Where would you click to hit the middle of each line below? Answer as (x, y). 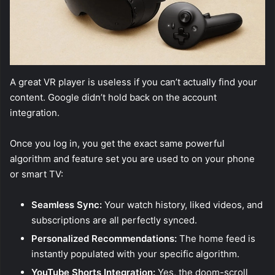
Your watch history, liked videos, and (182, 205)
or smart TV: (37, 174)
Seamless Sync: (67, 205)
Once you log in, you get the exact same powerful (117, 144)
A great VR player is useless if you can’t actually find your (134, 82)
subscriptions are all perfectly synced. (114, 220)
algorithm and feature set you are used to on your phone (132, 159)
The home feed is (216, 239)
